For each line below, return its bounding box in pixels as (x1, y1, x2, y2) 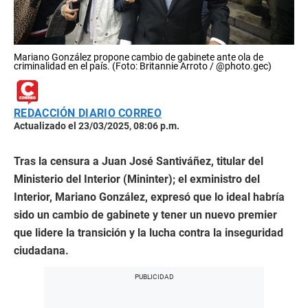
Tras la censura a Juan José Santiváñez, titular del (14, 155, 263, 168)
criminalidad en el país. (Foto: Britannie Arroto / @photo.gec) (14, 60, 272, 71)
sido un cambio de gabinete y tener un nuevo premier (14, 208, 277, 221)
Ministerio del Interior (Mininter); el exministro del (14, 173, 260, 186)
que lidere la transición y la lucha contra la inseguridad (14, 226, 283, 239)
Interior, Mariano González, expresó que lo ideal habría (14, 190, 285, 203)
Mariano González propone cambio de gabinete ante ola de (14, 52, 263, 63)
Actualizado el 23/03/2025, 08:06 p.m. (14, 120, 179, 131)
